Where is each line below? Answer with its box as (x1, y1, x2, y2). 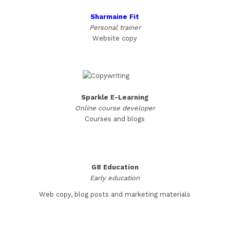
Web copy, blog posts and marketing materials (39, 190, 191, 199)
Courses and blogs (85, 115, 145, 123)
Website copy (92, 34, 138, 43)
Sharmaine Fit (90, 13, 140, 21)
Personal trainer (89, 24, 141, 32)
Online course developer (74, 104, 155, 112)
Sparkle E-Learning (81, 93, 149, 102)
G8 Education (91, 163, 139, 171)
